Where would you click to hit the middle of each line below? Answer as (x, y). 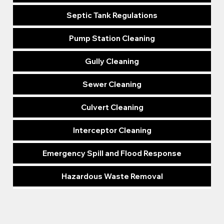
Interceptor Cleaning (112, 130)
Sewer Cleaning (112, 84)
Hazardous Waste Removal (112, 176)
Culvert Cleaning (112, 107)
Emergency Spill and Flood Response (112, 153)
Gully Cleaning (112, 61)
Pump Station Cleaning (112, 38)
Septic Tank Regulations (112, 15)
